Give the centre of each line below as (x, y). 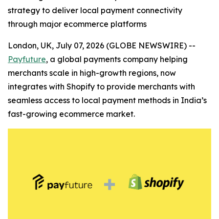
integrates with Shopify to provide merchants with (101, 87)
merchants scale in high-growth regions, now (92, 73)
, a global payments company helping (117, 59)
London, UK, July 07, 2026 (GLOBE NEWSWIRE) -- (102, 45)
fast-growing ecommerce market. (71, 114)
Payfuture (27, 59)
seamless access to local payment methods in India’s (107, 100)
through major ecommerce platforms (77, 24)
